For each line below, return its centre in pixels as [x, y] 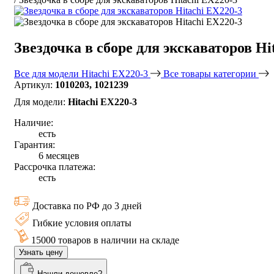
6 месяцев [59, 155]
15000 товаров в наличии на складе [105, 240]
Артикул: [35, 84]
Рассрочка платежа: [55, 166]
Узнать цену [41, 252]
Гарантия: [35, 144]
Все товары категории [211, 73]
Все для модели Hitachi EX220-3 [82, 73]
